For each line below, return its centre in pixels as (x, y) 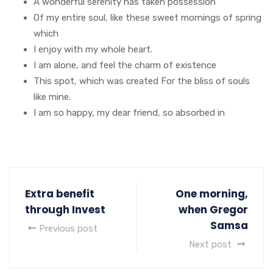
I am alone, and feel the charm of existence (125, 65)
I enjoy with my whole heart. (93, 49)
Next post (211, 245)
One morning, (212, 194)
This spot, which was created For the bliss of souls (142, 81)
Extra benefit (60, 194)
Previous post (68, 229)
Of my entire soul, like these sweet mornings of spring (147, 17)
